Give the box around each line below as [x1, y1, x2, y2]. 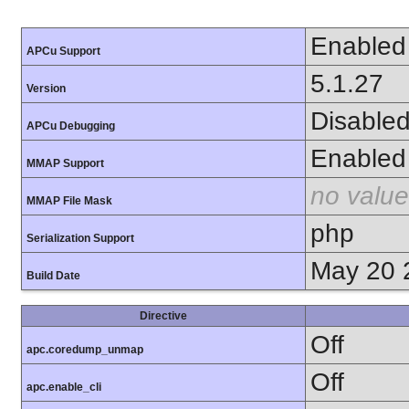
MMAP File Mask [26, 194, 112, 208]
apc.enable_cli [26, 381, 101, 394]
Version [26, 82, 66, 96]
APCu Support [26, 45, 100, 58]
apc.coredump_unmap [26, 343, 143, 357]
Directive [140, 309, 187, 323]
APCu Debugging [26, 120, 115, 133]
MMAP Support [26, 157, 104, 171]
